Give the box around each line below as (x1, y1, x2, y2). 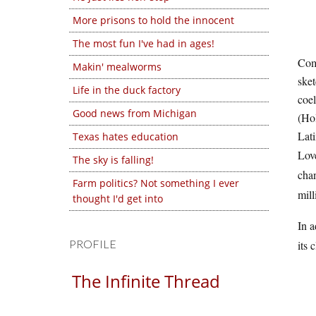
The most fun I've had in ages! (73, 37, 214, 50)
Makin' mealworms (73, 60, 162, 73)
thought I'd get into (73, 192, 163, 205)
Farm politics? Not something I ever (73, 176, 239, 190)
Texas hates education (73, 130, 178, 143)
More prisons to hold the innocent (73, 13, 234, 27)
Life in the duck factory (73, 83, 181, 97)
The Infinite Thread (72, 269, 220, 293)
